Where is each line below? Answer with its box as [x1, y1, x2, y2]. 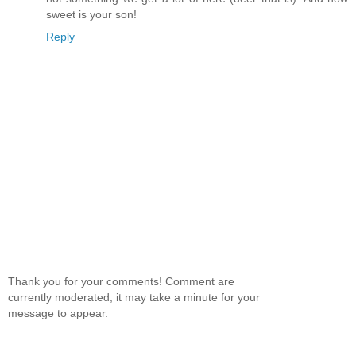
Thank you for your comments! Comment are [8, 274, 234, 288]
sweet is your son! [46, 7, 137, 21]
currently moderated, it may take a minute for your [8, 290, 260, 304]
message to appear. [8, 306, 108, 319]
